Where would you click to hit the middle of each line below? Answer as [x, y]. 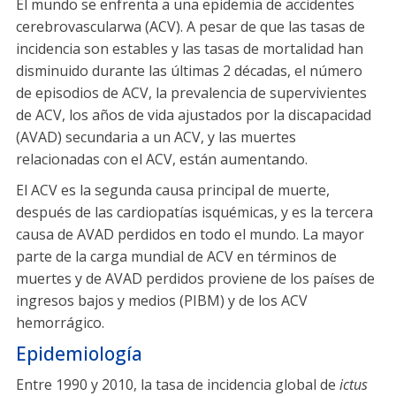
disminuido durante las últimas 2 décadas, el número [189, 70]
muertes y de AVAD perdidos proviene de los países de [195, 278]
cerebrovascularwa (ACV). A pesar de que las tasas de [190, 26]
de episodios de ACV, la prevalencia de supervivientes [191, 92]
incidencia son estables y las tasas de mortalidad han [190, 48]
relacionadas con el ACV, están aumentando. [162, 159]
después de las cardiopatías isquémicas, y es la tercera [194, 212]
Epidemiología [79, 353]
